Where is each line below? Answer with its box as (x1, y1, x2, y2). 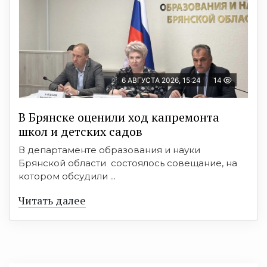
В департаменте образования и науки (18, 144, 200, 156)
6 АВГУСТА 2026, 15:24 (122, 76, 201, 85)
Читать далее (18, 193, 86, 208)
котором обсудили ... (18, 170, 116, 182)
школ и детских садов (18, 123, 142, 140)
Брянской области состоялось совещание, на (18, 157, 237, 169)
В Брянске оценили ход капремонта (18, 109, 219, 126)
